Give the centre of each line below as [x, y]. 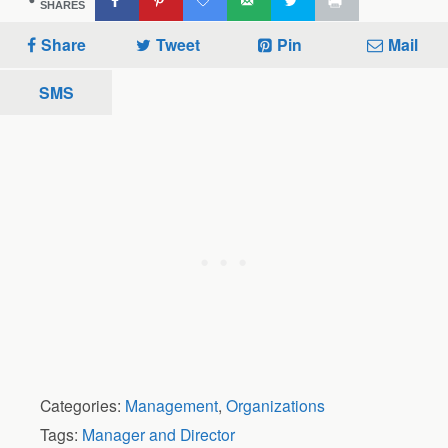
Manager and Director [158, 434]
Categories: [82, 405]
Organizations [275, 405]
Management [171, 405]
